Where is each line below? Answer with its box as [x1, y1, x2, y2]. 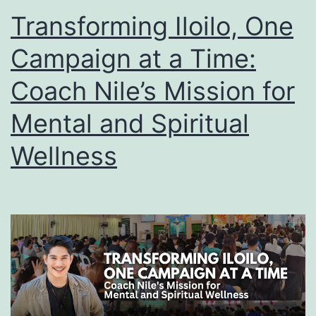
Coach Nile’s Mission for [11, 75, 295, 107]
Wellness [11, 140, 117, 171]
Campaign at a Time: [11, 42, 256, 74]
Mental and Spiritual [11, 107, 249, 139]
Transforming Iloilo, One [11, 10, 293, 42]
